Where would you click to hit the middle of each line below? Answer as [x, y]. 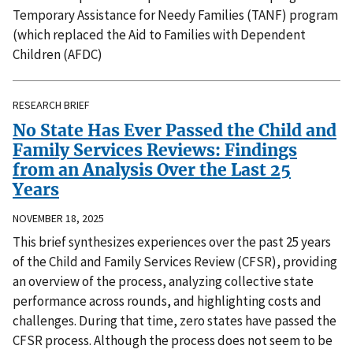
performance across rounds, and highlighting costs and [167, 301]
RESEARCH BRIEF [51, 105]
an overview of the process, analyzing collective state [163, 282]
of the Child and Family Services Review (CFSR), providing [175, 262]
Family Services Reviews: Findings [155, 150]
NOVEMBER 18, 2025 [58, 219]
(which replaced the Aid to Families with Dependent [159, 35]
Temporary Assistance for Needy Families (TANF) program [175, 15]
